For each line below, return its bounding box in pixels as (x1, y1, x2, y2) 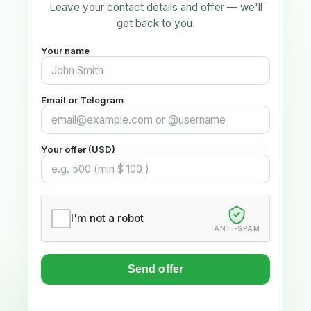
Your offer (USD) (41, 143, 115, 155)
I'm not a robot (71, 212, 144, 226)
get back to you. (116, 16, 195, 30)
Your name (41, 44, 90, 56)
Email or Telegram (41, 94, 124, 106)
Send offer (127, 262, 184, 275)
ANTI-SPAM (214, 224, 260, 233)
